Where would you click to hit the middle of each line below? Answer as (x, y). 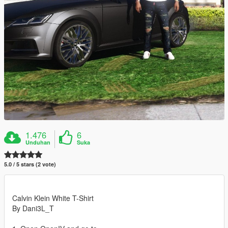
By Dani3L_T (33, 208)
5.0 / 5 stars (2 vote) (30, 164)
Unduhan (38, 142)
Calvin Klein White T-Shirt (53, 198)
